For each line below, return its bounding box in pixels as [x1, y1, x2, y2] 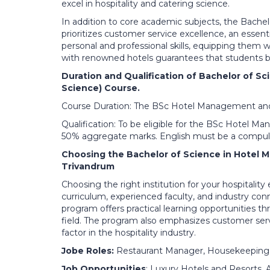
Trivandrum [61, 161, 115, 172]
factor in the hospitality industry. [61, 227, 196, 239]
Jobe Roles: [61, 245, 114, 257]
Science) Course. [61, 83, 140, 94]
